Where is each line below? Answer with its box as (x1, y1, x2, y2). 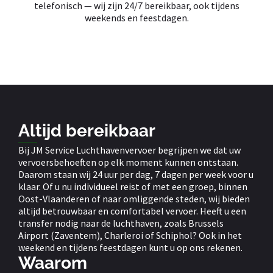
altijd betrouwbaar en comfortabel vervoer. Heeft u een (18, 205, 246, 218)
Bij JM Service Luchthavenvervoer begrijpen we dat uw (18, 144, 241, 157)
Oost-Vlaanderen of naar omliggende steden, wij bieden (18, 193, 250, 205)
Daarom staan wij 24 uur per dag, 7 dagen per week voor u (18, 168, 253, 181)
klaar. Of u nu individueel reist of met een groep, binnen (18, 180, 247, 193)
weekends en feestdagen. (84, 12, 189, 24)
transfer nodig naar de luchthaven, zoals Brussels (18, 217, 224, 230)
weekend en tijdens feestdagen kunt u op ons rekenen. (18, 241, 243, 254)
